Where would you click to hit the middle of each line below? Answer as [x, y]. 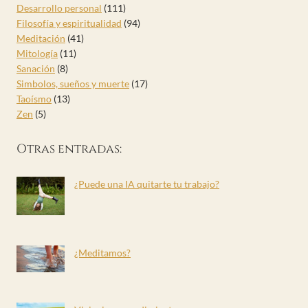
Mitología [37, 53]
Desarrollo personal [59, 8]
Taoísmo [34, 98]
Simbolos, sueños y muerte [73, 83]
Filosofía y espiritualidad [69, 23]
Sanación [36, 68]
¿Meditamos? [102, 252]
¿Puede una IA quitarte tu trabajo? [147, 184]
